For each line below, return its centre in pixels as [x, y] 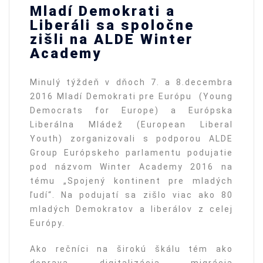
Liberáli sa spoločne [112, 25]
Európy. [48, 223]
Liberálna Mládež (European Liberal [131, 124]
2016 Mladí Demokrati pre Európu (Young [131, 96]
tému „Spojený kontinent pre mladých [131, 181]
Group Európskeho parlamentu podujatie [131, 152]
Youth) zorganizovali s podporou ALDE [131, 138]
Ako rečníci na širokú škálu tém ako [131, 249]
